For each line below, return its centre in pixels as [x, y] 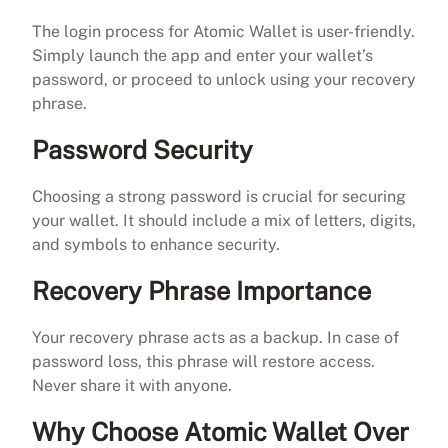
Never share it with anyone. [132, 385]
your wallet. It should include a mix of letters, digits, [224, 220]
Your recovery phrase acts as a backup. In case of [215, 337]
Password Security [142, 149]
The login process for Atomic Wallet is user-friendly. [223, 31]
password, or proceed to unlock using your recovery [224, 79]
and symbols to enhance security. [156, 244]
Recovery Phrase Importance [201, 290]
